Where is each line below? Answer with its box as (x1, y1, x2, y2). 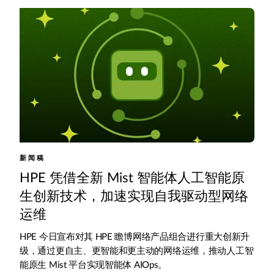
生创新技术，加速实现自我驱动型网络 (20, 189, 248, 203)
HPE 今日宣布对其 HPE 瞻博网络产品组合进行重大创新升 (20, 232, 250, 242)
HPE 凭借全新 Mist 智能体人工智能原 (20, 171, 245, 185)
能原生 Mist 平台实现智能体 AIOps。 (20, 260, 172, 270)
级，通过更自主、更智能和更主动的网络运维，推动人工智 (20, 246, 254, 256)
